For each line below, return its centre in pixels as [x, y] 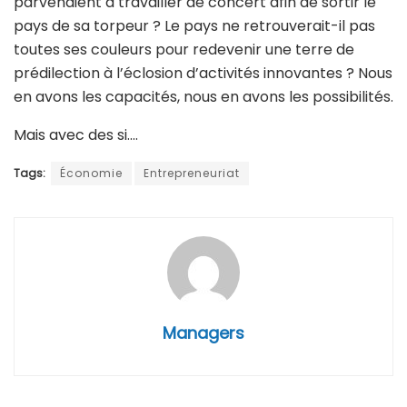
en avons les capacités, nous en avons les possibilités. [203, 96]
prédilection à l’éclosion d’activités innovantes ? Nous [203, 73]
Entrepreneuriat [192, 173]
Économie [91, 173]
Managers [203, 333]
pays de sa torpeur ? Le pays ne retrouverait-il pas [194, 25]
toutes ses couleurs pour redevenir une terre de [184, 49]
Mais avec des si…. [76, 134]
